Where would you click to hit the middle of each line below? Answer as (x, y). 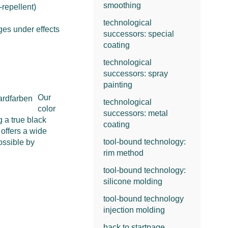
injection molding (134, 210)
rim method (124, 153)
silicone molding (133, 181)
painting (118, 84)
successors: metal (136, 113)
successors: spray (136, 73)
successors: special (139, 34)
